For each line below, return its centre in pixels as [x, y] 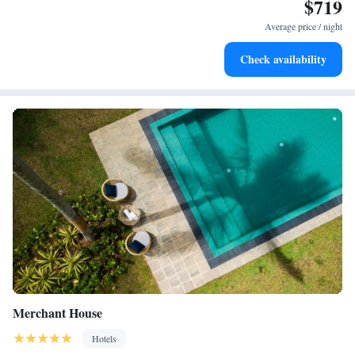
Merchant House [57, 313]
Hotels [104, 338]
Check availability [283, 59]
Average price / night [303, 26]
